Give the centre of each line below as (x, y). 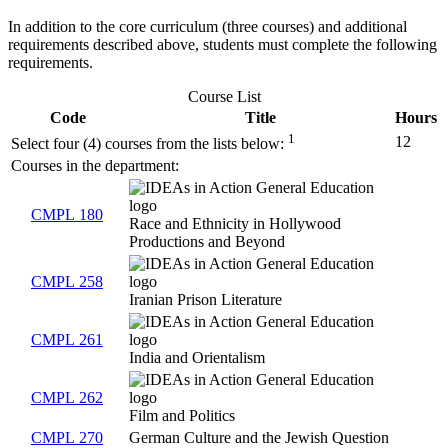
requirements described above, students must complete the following (222, 45)
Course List (224, 97)
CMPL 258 (67, 282)
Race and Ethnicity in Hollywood (235, 224)
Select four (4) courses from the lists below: (147, 144)
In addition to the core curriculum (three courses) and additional (207, 27)
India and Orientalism (197, 358)
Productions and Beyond (207, 242)
